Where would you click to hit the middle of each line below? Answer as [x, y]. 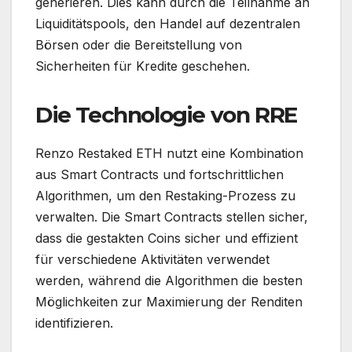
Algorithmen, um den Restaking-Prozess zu [165, 195]
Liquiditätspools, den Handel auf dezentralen [168, 23]
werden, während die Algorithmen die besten [169, 280]
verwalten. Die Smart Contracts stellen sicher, [172, 216]
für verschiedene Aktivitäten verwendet [152, 259]
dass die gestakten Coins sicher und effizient [167, 238]
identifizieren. [74, 323]
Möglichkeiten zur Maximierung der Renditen [169, 301]
